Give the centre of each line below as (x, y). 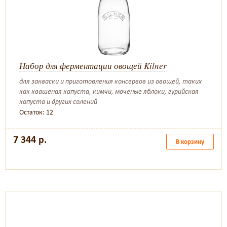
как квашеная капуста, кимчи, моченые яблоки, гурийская (109, 91)
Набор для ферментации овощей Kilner (93, 66)
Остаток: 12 (36, 112)
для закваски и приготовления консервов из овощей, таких (110, 81)
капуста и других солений (58, 102)
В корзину (190, 142)
